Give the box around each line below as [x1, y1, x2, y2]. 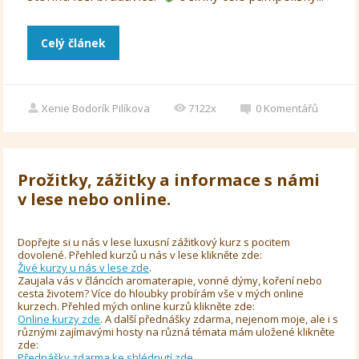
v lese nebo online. [18, 188, 171, 211]
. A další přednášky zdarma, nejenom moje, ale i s [100, 312, 339, 327]
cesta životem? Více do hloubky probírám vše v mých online [18, 286, 305, 301]
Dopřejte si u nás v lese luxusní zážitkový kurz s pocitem [18, 235, 291, 250]
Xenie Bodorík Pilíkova [42, 101, 151, 116]
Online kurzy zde [18, 312, 101, 327]
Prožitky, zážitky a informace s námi [18, 169, 321, 192]
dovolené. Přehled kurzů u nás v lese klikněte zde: [18, 248, 263, 263]
